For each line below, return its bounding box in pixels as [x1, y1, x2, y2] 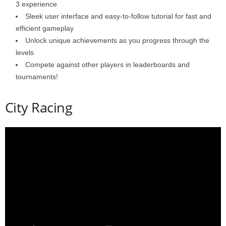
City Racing [5, 97, 73, 117]
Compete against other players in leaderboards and [25, 60, 190, 69]
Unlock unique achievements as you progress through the [25, 36, 209, 44]
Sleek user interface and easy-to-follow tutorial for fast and [25, 12, 211, 20]
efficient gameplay [16, 24, 74, 32]
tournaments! [16, 72, 58, 81]
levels [16, 48, 34, 56]
